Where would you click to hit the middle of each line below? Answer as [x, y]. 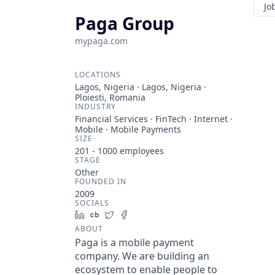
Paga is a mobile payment [134, 242]
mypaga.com [101, 41]
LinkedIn [107, 215]
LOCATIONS [98, 75]
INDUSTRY [95, 107]
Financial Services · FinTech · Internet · [154, 119]
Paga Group [125, 23]
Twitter [133, 215]
